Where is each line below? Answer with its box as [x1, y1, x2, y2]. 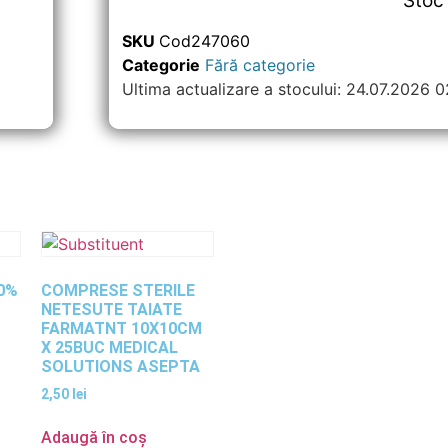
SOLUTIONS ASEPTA [40, 356, 200, 376]
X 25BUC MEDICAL [40, 337, 178, 357]
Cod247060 [159, 31, 251, 52]
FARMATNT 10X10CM [40, 318, 202, 338]
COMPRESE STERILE [40, 280, 195, 300]
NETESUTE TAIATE [40, 299, 182, 319]
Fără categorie [205, 55, 316, 76]
